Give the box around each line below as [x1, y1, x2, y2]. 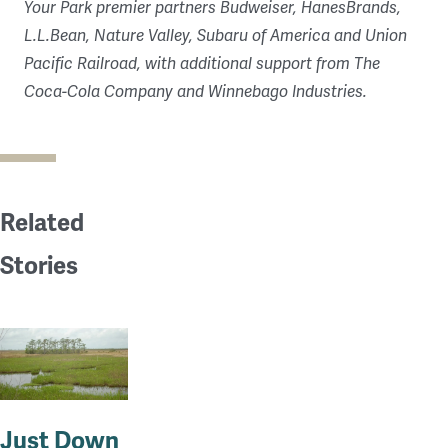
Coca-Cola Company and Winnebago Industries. [24, 81, 371, 102]
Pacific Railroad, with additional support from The [24, 53, 380, 74]
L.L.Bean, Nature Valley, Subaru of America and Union [24, 25, 407, 46]
